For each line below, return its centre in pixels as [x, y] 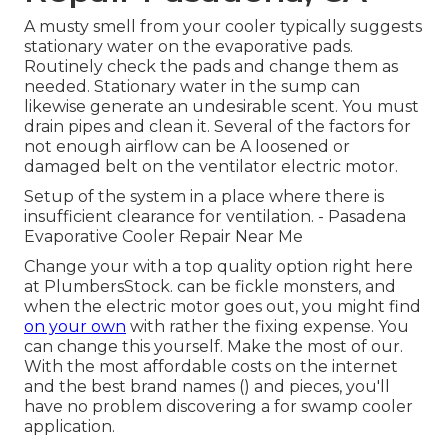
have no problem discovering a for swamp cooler [218, 407]
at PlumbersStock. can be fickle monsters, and [210, 287]
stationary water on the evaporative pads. [188, 47]
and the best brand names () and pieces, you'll [207, 387]
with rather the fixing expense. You [267, 327]
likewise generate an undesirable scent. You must [221, 107]
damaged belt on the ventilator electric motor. [211, 167]
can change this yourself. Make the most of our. [213, 347]
